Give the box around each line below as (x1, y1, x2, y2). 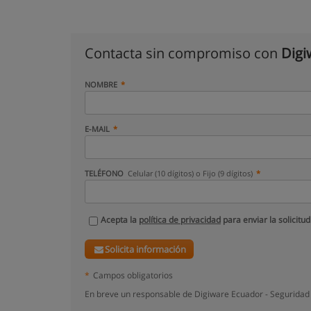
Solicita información (105, 243, 187, 255)
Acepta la (101, 214, 139, 226)
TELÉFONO (85, 168, 126, 178)
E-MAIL (85, 124, 110, 134)
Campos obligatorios (93, 269, 173, 280)
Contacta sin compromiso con (85, 44, 281, 62)
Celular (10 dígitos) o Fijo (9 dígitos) (128, 168, 253, 178)
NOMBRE (85, 79, 117, 90)
